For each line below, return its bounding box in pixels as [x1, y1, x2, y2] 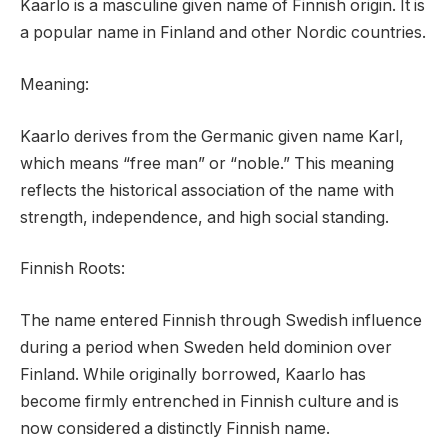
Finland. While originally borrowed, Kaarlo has [20, 364, 366, 384]
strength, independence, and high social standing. [20, 207, 389, 227]
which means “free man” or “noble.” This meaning [20, 153, 394, 173]
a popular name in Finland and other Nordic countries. [20, 23, 426, 43]
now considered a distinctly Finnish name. [20, 418, 330, 438]
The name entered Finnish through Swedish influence [20, 310, 422, 330]
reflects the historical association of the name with [20, 180, 394, 200]
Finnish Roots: [20, 259, 125, 279]
